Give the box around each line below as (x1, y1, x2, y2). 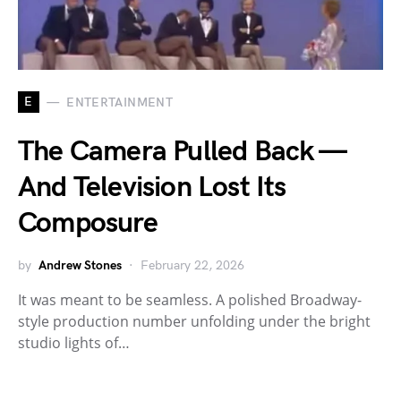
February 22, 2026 (141, 258, 244, 274)
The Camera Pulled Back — (18, 134, 345, 170)
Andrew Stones (38, 258, 122, 274)
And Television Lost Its (18, 170, 286, 206)
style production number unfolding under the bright (18, 311, 371, 332)
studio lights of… (18, 333, 130, 354)
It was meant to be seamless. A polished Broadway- (18, 290, 362, 311)
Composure (18, 206, 158, 242)
